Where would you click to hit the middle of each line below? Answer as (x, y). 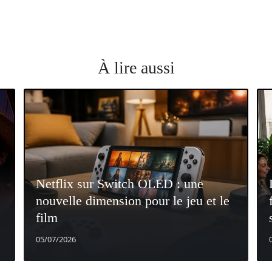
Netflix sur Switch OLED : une (119, 183)
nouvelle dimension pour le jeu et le (132, 200)
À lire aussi (136, 67)
